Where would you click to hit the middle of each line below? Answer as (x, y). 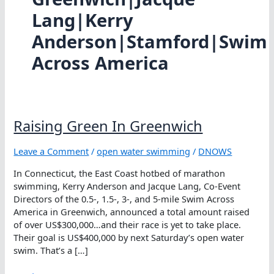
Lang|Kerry (82, 20)
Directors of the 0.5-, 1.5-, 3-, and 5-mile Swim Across (124, 198)
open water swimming (144, 151)
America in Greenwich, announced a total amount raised (132, 211)
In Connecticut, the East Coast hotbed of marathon (120, 173)
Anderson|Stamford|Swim (149, 42)
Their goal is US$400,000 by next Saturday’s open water (129, 237)
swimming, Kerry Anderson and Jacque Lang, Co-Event (127, 186)
